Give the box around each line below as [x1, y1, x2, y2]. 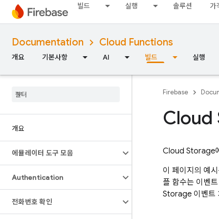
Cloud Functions [99, 36, 173, 48]
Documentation [12, 36, 84, 48]
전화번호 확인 [12, 197, 52, 206]
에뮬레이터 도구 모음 [12, 149, 73, 157]
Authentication [12, 173, 64, 182]
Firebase [163, 88, 188, 96]
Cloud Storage [163, 146, 215, 156]
